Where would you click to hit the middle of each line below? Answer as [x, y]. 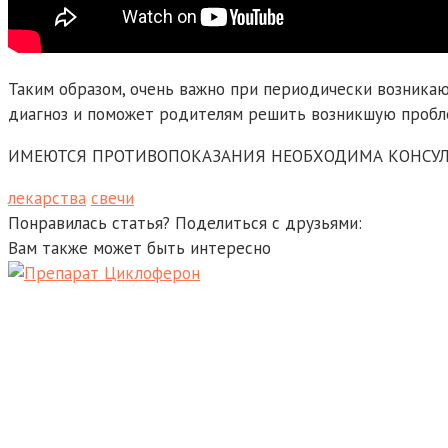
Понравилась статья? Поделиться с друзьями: [185, 223]
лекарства [47, 198]
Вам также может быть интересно [139, 248]
